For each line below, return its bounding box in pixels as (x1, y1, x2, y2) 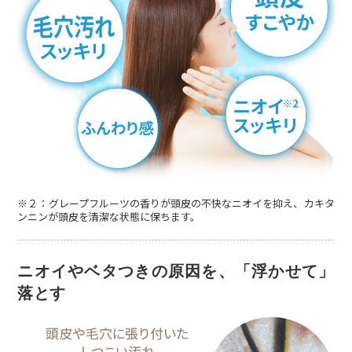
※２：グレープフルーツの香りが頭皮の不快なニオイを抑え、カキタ (17, 198, 335, 211)
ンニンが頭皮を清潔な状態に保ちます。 (17, 211, 201, 224)
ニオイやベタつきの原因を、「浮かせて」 (17, 262, 335, 280)
